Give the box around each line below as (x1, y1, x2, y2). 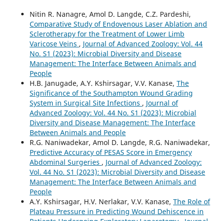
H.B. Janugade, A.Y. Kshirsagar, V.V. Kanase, (29, 78, 177, 88)
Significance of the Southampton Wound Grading (29, 88, 193, 98)
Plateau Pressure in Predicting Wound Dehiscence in (29, 207, 204, 217)
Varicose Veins (29, 39, 79, 49)
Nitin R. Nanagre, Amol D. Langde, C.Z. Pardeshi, (29, 9, 191, 19)
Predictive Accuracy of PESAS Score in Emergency (29, 147, 192, 157)
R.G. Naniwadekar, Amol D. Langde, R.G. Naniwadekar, (29, 138, 210, 147)
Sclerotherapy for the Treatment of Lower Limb (29, 29, 184, 39)
